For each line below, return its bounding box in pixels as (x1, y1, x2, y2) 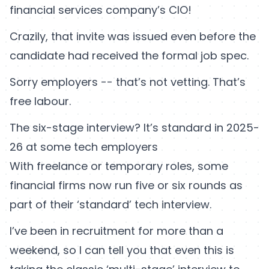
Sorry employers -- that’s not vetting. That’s (10, 74, 246, 90)
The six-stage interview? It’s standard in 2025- (10, 120, 259, 136)
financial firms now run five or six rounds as (10, 178, 243, 193)
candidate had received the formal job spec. (10, 48, 249, 64)
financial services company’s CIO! (10, 2, 192, 18)
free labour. (10, 94, 71, 109)
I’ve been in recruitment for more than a (10, 223, 223, 239)
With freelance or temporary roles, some (10, 159, 228, 174)
